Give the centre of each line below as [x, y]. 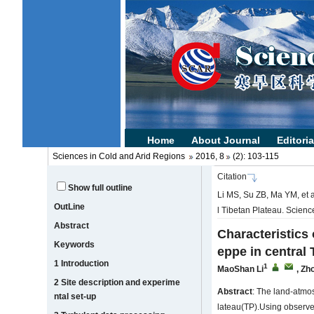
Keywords [75, 245]
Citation [232, 177]
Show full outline [101, 188]
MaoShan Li [241, 269]
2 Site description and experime [117, 282]
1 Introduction [82, 264]
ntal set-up [75, 296]
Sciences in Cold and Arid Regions [118, 156]
